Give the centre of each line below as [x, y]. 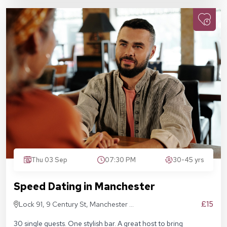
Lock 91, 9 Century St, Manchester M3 [79, 204]
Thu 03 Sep [49, 160]
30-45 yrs [188, 160]
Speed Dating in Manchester [84, 186]
